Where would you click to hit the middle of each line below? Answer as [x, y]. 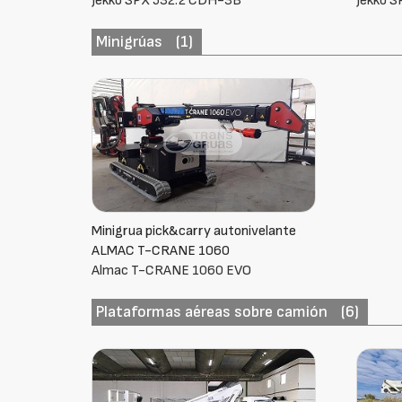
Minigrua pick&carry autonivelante [194, 231]
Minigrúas [130, 42]
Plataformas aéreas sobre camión [212, 312]
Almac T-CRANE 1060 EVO [172, 271]
